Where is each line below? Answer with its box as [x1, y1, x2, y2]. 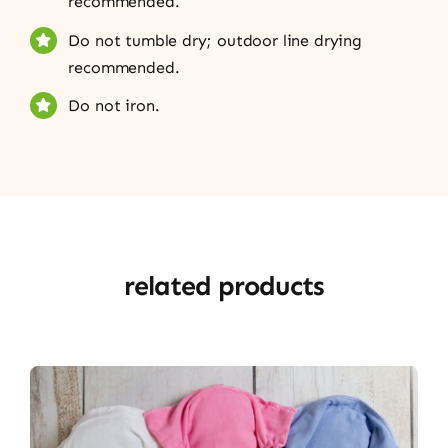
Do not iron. [68, 95, 160, 115]
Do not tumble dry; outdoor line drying [68, 30, 362, 50]
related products [123, 270, 325, 303]
